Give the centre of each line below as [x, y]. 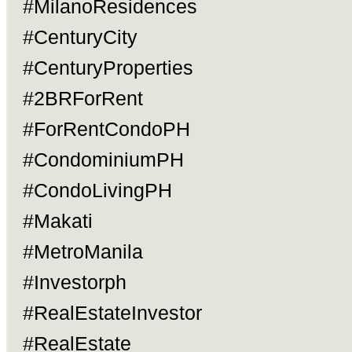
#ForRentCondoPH [106, 129]
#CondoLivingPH [97, 190]
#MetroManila [82, 251]
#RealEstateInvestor [112, 313]
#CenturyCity [80, 37]
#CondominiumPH [103, 159]
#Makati [57, 221]
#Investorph [74, 282]
